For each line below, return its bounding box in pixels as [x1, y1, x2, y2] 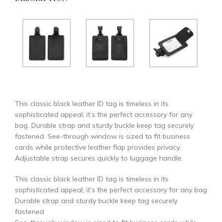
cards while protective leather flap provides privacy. [15, 143, 181, 152]
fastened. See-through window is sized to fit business [15, 132, 190, 141]
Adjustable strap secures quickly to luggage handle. [15, 154, 183, 163]
